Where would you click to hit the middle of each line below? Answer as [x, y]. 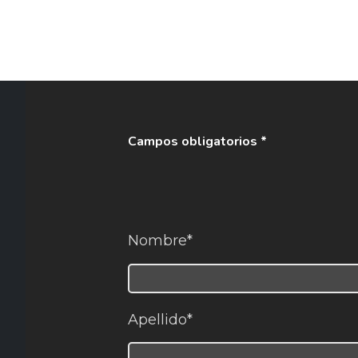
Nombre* [160, 241]
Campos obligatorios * [197, 142]
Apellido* [160, 319]
